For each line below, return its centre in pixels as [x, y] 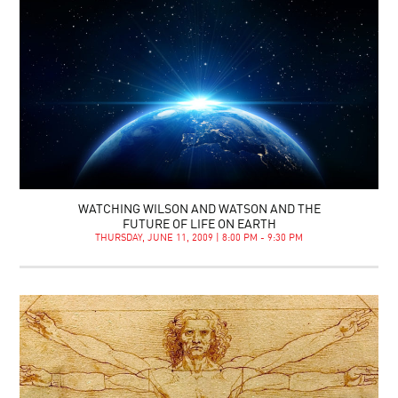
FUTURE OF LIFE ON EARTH [199, 224]
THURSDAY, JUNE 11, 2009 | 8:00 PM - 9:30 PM [199, 238]
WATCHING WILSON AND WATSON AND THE [199, 209]
